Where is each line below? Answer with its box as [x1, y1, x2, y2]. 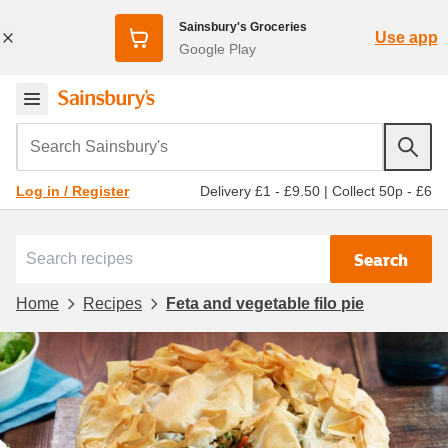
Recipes [83, 294, 142, 312]
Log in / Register [16, 183, 129, 199]
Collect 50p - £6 [332, 182, 432, 199]
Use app [374, 28, 438, 46]
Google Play [178, 40, 256, 57]
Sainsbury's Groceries [178, 19, 307, 34]
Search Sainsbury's [15, 123, 167, 148]
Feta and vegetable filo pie [166, 294, 364, 312]
